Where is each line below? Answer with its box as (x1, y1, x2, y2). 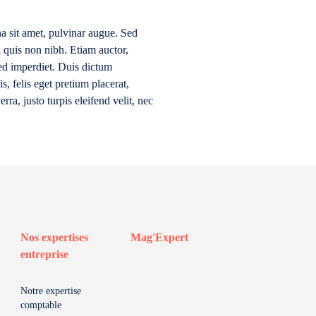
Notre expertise (20, 286, 81, 296)
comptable (20, 300, 61, 310)
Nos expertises (20, 231, 88, 243)
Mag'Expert (130, 231, 188, 243)
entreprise (20, 248, 68, 260)
